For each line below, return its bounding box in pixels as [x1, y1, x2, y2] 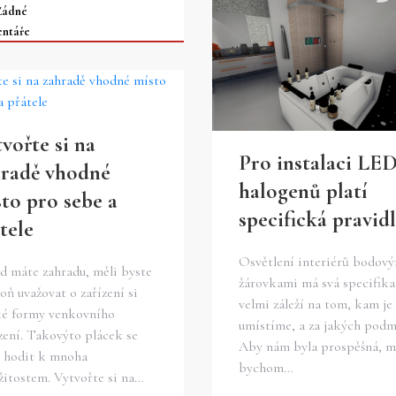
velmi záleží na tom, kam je [239, 294, 392, 313]
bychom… [239, 358, 293, 377]
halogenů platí [239, 177, 368, 204]
